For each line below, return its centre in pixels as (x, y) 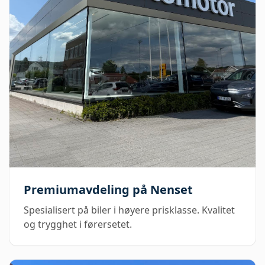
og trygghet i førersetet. (78, 224)
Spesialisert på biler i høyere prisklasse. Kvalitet (129, 210)
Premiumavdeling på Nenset (108, 189)
